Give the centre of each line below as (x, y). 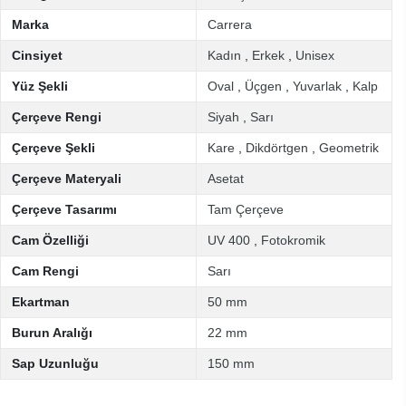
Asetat (226, 179)
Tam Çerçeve (246, 209)
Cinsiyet (37, 55)
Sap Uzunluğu (55, 363)
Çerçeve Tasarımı (64, 209)
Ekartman (41, 302)
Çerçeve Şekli (53, 148)
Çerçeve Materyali (67, 179)
